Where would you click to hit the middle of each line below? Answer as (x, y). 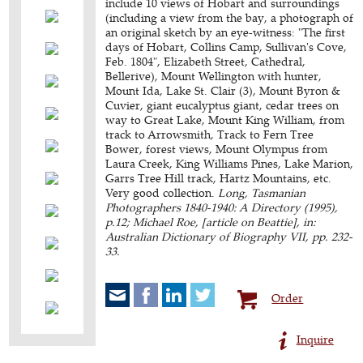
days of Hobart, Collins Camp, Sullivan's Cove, (226, 47)
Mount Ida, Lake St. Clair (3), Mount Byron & (223, 90)
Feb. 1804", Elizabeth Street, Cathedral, (206, 61)
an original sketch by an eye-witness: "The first (226, 32)
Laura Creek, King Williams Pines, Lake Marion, (230, 163)
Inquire (315, 339)
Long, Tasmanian (262, 192)
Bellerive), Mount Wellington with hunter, (214, 76)
